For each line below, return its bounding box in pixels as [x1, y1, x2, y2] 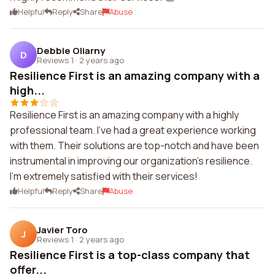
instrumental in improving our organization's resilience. [10, 154, 252, 168]
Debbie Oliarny [37, 44, 105, 57]
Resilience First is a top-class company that [10, 247, 250, 262]
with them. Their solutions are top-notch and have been [10, 139, 259, 152]
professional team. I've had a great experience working [10, 123, 256, 137]
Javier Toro [37, 223, 88, 236]
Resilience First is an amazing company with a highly [10, 108, 239, 122]
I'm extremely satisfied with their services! [10, 169, 198, 183]
